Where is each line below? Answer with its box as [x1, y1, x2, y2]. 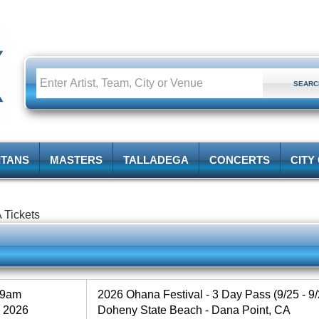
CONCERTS [209, 153, 270, 166]
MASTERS [50, 153, 103, 166]
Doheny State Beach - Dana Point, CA [98, 303, 291, 316]
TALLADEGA [123, 153, 189, 166]
